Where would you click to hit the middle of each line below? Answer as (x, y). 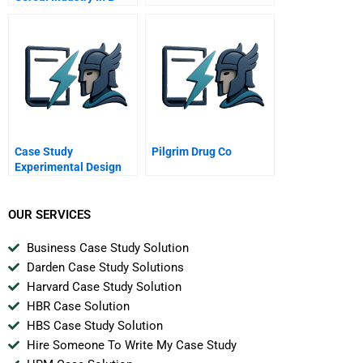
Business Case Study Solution (107, 248)
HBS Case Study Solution (94, 326)
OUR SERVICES (49, 215)
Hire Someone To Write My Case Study (131, 346)
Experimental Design (68, 167)
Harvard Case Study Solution (104, 287)
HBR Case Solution (78, 307)
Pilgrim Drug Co (192, 151)
